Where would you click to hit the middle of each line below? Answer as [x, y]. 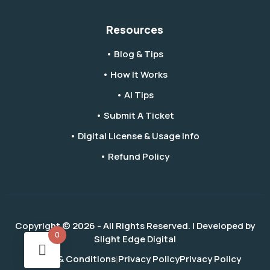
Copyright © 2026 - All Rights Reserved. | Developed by [135, 226]
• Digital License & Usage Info [135, 136]
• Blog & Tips [135, 54]
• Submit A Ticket [135, 116]
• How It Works [135, 75]
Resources [135, 30]
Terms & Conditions [72, 259]
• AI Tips [135, 95]
